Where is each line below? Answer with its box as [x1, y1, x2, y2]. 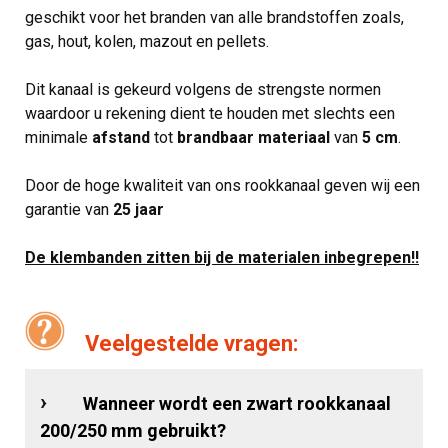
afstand [92, 127, 150, 147]
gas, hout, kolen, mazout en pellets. [25, 31, 269, 51]
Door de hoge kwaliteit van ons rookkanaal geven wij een [25, 175, 420, 195]
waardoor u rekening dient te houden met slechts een [25, 103, 395, 123]
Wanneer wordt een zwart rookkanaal [82, 392, 391, 414]
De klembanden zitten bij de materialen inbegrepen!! [25, 247, 419, 267]
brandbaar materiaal [177, 127, 334, 147]
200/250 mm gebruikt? [40, 419, 226, 441]
